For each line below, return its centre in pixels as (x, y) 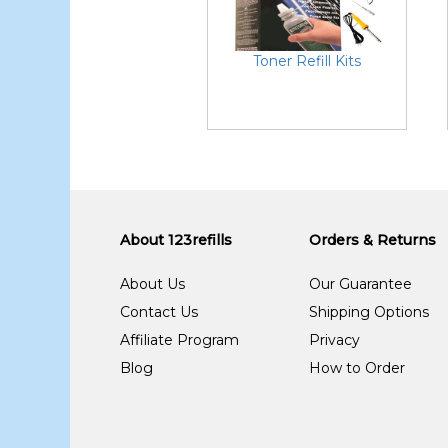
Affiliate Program (180, 340)
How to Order (357, 368)
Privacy (335, 340)
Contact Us (159, 312)
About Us (153, 284)
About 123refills (176, 240)
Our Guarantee (361, 284)
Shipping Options (369, 312)
